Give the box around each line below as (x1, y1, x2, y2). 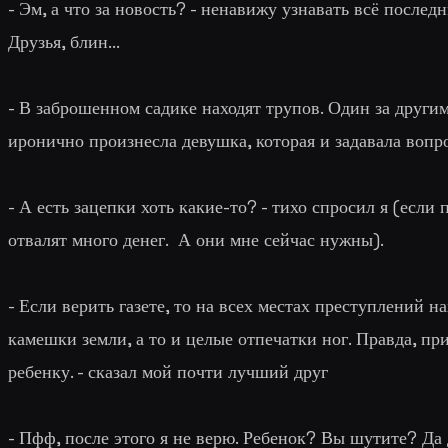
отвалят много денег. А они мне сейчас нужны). (8, 227, 384, 251)
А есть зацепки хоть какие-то (19, 194, 247, 218)
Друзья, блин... (8, 29, 120, 53)
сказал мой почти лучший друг (88, 359, 328, 383)
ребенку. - (8, 359, 88, 383)
